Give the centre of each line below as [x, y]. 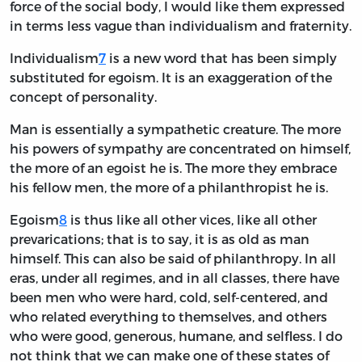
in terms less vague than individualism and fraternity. [181, 26]
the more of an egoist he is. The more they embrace [173, 168]
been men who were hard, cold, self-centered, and [169, 297]
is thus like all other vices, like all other [192, 220]
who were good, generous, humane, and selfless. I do [176, 336]
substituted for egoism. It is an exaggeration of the [171, 78]
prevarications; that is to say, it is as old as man [160, 239]
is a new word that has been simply [221, 58]
